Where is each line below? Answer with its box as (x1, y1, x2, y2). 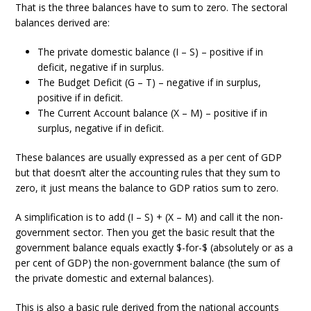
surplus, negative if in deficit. (37, 121, 165, 135)
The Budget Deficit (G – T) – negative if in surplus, (37, 76, 262, 89)
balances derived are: (15, 16, 110, 29)
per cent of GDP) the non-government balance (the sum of (15, 256, 280, 269)
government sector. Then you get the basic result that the (15, 226, 276, 239)
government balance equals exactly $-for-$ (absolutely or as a (15, 241, 294, 254)
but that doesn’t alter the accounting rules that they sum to (15, 166, 281, 179)
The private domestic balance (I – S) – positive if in (37, 45, 264, 58)
